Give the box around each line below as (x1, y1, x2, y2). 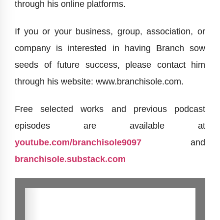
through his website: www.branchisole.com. (15, 77, 184, 87)
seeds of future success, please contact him (15, 60, 205, 70)
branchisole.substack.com (15, 154, 126, 165)
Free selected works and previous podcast (15, 104, 205, 114)
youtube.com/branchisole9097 (15, 137, 141, 148)
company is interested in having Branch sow (15, 43, 205, 54)
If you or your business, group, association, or (15, 27, 205, 37)
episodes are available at (15, 121, 205, 131)
